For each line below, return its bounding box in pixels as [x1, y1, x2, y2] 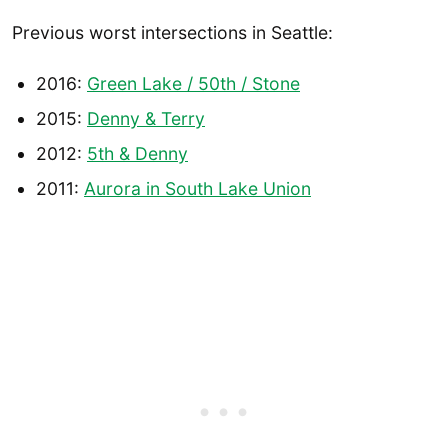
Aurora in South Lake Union [84, 178, 311, 200]
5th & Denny [87, 143, 188, 165]
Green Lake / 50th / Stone [87, 73, 300, 95]
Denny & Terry [87, 108, 205, 130]
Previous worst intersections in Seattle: [12, 21, 333, 43]
